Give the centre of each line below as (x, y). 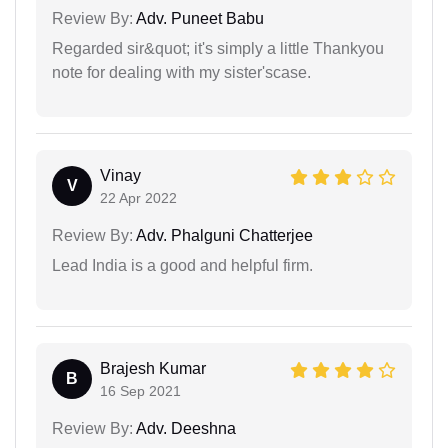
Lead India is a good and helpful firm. (182, 265)
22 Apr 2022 (138, 197)
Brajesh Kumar (153, 368)
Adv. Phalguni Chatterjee (223, 235)
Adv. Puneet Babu (198, 18)
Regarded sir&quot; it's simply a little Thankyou (218, 48)
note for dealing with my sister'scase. (181, 72)
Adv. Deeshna (184, 428)
